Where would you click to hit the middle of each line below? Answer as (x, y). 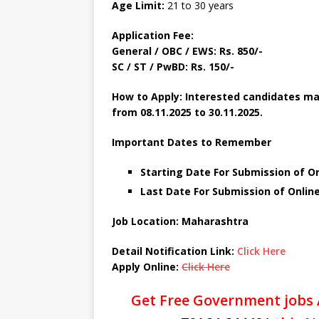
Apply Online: (147, 267)
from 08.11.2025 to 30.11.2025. (187, 112)
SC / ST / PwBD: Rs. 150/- (173, 67)
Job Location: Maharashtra (180, 221)
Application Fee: (153, 35)
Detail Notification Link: (174, 251)
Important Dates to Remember (193, 142)
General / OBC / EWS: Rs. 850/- (187, 51)
